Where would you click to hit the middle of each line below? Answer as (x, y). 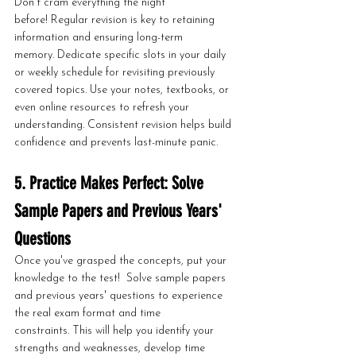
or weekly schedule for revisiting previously (116, 73)
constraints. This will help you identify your (116, 331)
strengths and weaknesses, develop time (111, 348)
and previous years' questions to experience (120, 296)
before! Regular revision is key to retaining (116, 20)
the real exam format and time (89, 313)
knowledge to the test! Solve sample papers (122, 279)
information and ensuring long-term (100, 38)
